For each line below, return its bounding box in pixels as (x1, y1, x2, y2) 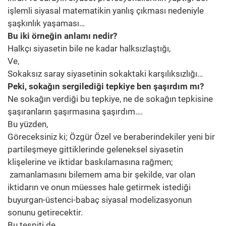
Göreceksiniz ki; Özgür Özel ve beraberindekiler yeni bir (8, 132, 215, 142)
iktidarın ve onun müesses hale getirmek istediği (8, 182, 191, 193)
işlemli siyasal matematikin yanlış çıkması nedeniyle (8, 6, 204, 16)
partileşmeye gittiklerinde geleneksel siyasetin (8, 144, 183, 155)
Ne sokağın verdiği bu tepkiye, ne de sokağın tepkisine (8, 94, 213, 104)
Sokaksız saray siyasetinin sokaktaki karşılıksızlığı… (8, 69, 203, 79)
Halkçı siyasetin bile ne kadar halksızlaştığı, (8, 43, 171, 54)
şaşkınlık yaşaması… (8, 18, 85, 29)
